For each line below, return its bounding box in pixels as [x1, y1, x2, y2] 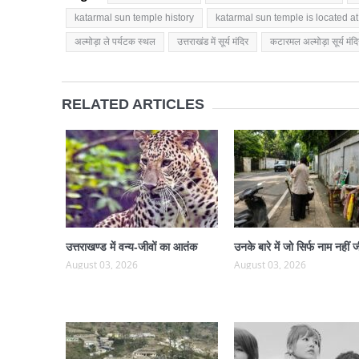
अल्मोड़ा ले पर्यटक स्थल [74, 36, 155, 47]
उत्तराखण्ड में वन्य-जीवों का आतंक [65, 240, 197, 253]
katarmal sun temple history [74, 12, 194, 23]
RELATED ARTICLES [61, 96, 204, 112]
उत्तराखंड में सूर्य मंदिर [176, 36, 248, 47]
